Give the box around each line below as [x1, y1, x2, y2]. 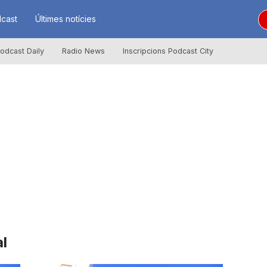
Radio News [61, 46, 105, 55]
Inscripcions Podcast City [122, 46, 213, 55]
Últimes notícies [35, 14, 96, 24]
